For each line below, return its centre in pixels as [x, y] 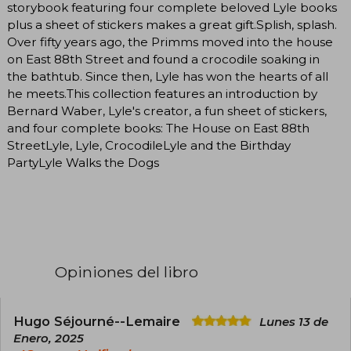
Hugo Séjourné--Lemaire [99, 321]
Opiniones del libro [127, 271]
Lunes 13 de [294, 322]
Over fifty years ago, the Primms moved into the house [170, 42]
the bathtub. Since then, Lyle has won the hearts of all [168, 76]
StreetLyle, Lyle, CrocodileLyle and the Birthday [149, 145]
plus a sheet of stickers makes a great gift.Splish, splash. [172, 24]
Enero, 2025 [49, 338]
